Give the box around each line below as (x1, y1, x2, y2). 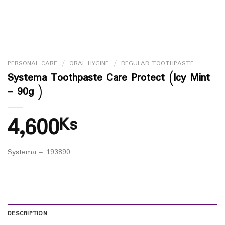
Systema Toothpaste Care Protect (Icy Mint (8, 69, 210, 86)
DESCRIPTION (8, 209, 47, 219)
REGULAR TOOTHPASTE (121, 59, 194, 69)
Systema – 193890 (8, 146, 70, 158)
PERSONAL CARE (8, 59, 57, 69)
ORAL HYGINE (69, 59, 109, 69)
